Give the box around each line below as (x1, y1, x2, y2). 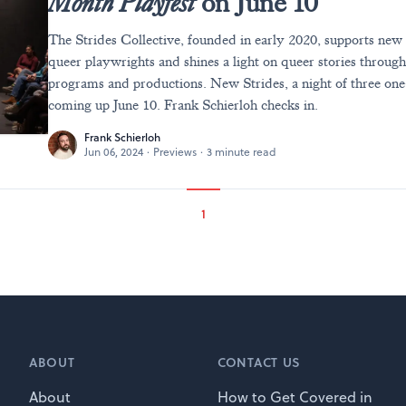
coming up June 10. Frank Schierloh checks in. (48, 96, 319, 115)
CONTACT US (217, 353, 301, 372)
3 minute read (207, 144, 277, 160)
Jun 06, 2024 (84, 144, 144, 160)
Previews (153, 144, 198, 160)
